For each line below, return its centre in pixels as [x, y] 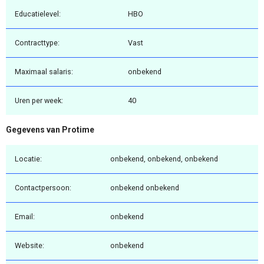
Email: [25, 216]
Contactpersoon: [43, 187]
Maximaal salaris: [44, 72]
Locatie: [28, 159]
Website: [29, 245]
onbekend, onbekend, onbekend [164, 159]
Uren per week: [39, 101]
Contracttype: [37, 43]
